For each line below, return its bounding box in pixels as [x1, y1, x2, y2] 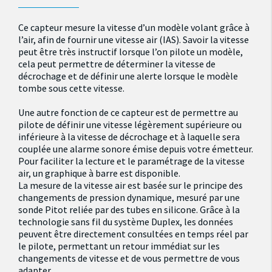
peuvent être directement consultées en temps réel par [18, 228, 248, 240]
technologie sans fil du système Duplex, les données [18, 216, 233, 228]
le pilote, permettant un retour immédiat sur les [18, 240, 220, 253]
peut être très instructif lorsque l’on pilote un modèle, [18, 46, 243, 58]
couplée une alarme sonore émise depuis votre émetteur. [18, 143, 253, 155]
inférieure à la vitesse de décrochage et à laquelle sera [18, 131, 240, 143]
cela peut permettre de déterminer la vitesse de [18, 58, 216, 70]
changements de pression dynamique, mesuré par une [18, 191, 240, 204]
